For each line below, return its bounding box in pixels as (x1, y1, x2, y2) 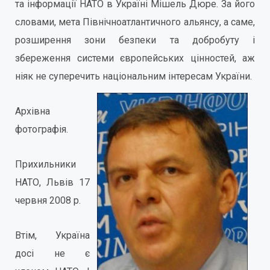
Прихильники (15, 159, 76, 170)
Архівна (15, 105, 50, 117)
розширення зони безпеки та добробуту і (15, 34, 255, 46)
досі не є (15, 248, 90, 259)
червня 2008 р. (15, 195, 81, 206)
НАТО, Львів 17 (15, 177, 90, 188)
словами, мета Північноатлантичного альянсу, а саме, (15, 16, 255, 28)
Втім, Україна (15, 230, 90, 241)
